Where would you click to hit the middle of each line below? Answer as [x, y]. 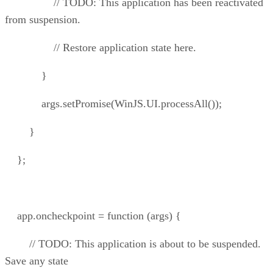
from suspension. [43, 20]
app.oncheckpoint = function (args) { [93, 216]
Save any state [37, 261]
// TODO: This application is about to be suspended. [133, 244]
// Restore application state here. [101, 48]
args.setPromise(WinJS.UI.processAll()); [113, 104]
